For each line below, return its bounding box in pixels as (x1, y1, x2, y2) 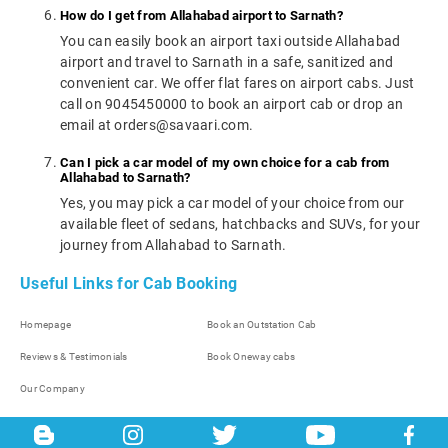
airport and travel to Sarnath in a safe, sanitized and (60, 54, 394, 71)
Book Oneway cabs (207, 351, 296, 363)
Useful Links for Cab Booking (20, 274, 237, 294)
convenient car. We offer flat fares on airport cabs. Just (60, 75, 415, 92)
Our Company (20, 383, 85, 395)
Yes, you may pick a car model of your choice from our (60, 195, 405, 212)
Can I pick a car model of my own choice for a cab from (60, 155, 390, 171)
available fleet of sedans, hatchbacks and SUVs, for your (60, 216, 420, 233)
